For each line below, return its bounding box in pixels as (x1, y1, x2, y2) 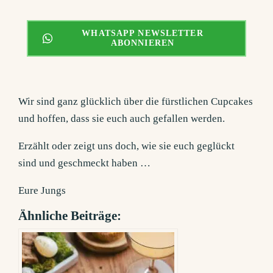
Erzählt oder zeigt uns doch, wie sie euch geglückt (18, 140, 235, 152)
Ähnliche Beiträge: (18, 208, 122, 224)
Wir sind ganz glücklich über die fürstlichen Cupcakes (18, 96, 253, 108)
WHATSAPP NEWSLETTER (82, 29, 204, 38)
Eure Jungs (18, 185, 66, 197)
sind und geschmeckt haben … (18, 157, 151, 169)
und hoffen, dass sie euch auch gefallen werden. (18, 113, 225, 125)
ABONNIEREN (110, 38, 175, 48)
